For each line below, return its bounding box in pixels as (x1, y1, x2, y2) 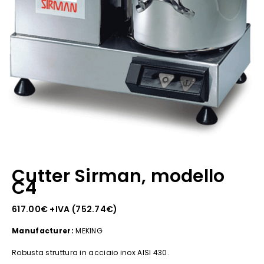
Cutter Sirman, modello (12, 164, 225, 189)
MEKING (73, 226, 103, 236)
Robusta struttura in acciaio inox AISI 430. (12, 247, 169, 258)
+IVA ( (48, 203, 76, 215)
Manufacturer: (12, 226, 74, 236)
